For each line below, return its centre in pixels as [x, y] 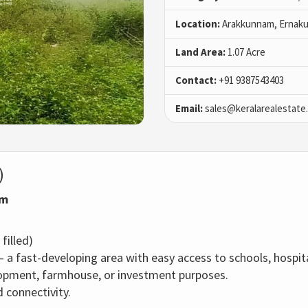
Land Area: [200, 52]
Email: [189, 109]
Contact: [196, 80]
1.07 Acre [245, 52]
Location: [198, 24]
